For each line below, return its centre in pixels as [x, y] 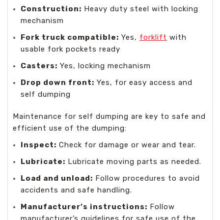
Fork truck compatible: [70, 37]
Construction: [51, 9]
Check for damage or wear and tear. [126, 145]
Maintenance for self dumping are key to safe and [109, 116]
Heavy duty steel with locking [140, 9]
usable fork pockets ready [71, 49]
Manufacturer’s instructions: [84, 206]
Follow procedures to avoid [147, 178]
